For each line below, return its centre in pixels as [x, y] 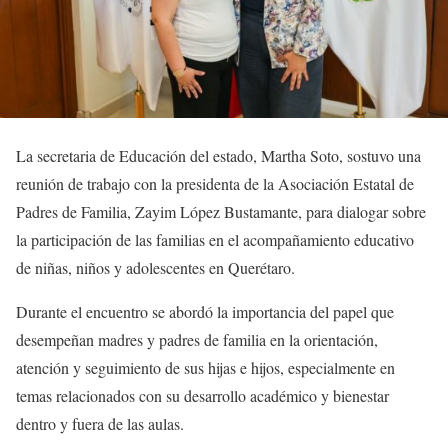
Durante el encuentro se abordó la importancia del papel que [205, 312]
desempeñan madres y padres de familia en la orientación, [197, 340]
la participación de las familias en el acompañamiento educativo [215, 240]
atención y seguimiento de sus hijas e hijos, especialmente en [205, 368]
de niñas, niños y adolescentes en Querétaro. [155, 268]
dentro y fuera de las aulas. [100, 424]
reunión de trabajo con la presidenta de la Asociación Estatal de [215, 184]
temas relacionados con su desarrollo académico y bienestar [202, 396]
